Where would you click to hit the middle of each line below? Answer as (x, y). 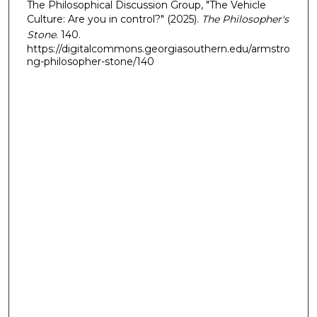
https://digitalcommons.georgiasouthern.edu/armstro (158, 48)
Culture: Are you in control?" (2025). (114, 19)
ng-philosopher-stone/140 (90, 61)
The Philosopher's (245, 19)
